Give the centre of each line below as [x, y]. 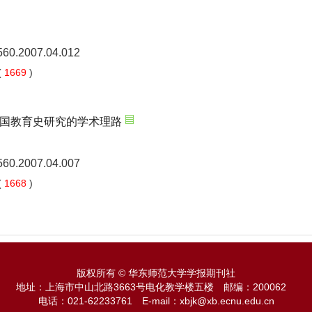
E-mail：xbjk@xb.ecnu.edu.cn [208, 301]
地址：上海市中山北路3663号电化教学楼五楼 [120, 287]
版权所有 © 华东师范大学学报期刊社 [156, 273]
